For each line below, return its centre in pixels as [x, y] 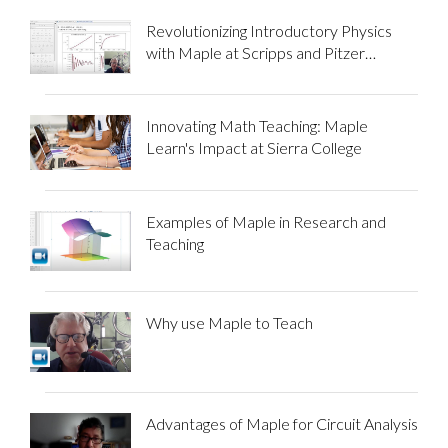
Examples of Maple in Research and [265, 221]
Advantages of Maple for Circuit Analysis [281, 424]
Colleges [174, 75]
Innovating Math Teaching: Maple [256, 126]
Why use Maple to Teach [229, 322]
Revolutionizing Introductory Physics [268, 31]
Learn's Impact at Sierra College [253, 148]
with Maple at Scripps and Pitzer [255, 53]
